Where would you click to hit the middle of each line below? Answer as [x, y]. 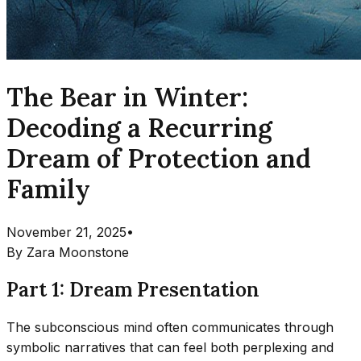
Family [48, 189]
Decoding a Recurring [139, 128]
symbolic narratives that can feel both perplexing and [170, 347]
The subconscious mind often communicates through [170, 327]
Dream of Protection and [159, 159]
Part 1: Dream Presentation [133, 289]
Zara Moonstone [78, 252]
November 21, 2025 [66, 232]
